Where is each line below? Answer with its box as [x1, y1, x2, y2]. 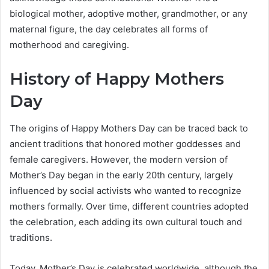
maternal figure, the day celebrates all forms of [10, 23, 208, 35]
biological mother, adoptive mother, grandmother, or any [10, 8, 247, 20]
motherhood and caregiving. [10, 39, 129, 51]
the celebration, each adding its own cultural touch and [10, 216, 242, 228]
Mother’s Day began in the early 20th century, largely [10, 169, 233, 181]
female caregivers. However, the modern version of [10, 153, 228, 165]
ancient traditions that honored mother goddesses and [10, 138, 241, 150]
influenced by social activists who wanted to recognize [10, 184, 241, 196]
